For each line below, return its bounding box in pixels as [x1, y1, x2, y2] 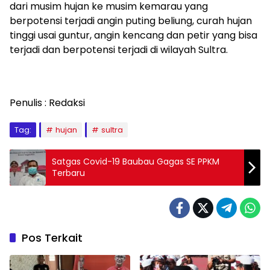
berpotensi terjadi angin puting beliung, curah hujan [10, 14, 252, 28]
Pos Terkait [22, 230, 83, 245]
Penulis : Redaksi [10, 96, 85, 110]
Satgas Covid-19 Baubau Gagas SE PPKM [52, 155, 219, 168]
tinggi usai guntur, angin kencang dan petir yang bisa [10, 28, 257, 42]
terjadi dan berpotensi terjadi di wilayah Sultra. [10, 43, 228, 57]
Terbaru [52, 167, 85, 179]
